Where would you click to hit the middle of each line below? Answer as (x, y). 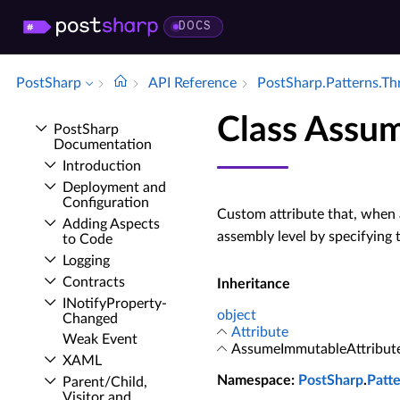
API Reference (192, 83)
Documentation (103, 145)
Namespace (254, 381)
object (237, 316)
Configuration (106, 203)
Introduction (102, 166)
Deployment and (114, 187)
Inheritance (254, 284)
